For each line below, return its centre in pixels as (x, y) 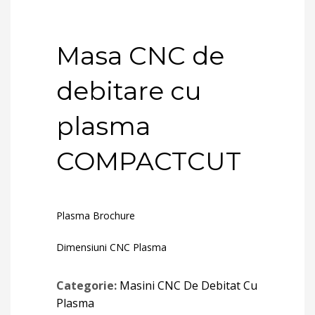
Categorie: (88, 285)
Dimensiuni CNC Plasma (111, 247)
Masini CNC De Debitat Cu (188, 285)
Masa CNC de (140, 56)
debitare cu (129, 91)
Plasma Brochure (96, 216)
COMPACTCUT (149, 161)
